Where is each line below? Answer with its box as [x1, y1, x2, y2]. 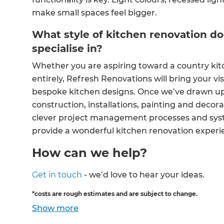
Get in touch [32, 169, 82, 179]
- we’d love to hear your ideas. [82, 169, 206, 179]
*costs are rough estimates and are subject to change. [32, 189, 197, 197]
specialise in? [32, 42, 105, 54]
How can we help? [32, 145, 147, 160]
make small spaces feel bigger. [32, 7, 159, 17]
